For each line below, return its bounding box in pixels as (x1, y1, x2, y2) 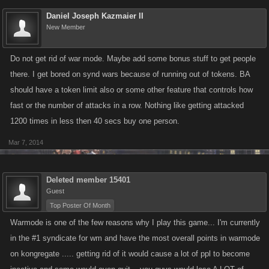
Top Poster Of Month (50, 202, 110, 209)
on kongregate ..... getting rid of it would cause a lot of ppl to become (10, 249, 250, 258)
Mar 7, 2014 (8, 139, 43, 146)
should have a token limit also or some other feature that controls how (10, 85, 253, 94)
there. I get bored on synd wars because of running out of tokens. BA (10, 70, 250, 79)
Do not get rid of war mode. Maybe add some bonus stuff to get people (10, 54, 256, 63)
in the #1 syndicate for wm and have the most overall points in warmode (10, 234, 260, 243)
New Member (46, 23, 85, 31)
